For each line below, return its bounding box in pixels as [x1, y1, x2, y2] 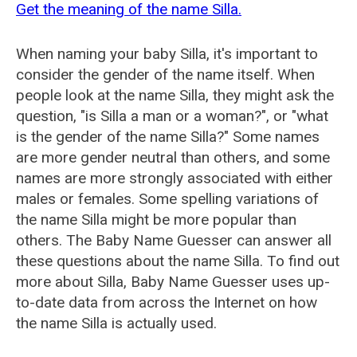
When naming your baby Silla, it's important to [16, 45, 318, 63]
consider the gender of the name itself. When [16, 65, 315, 84]
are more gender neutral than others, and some [16, 148, 330, 167]
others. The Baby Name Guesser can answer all [16, 231, 331, 249]
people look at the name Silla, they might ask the [16, 86, 334, 104]
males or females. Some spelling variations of [16, 190, 319, 208]
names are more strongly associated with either [16, 169, 333, 187]
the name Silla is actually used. [16, 314, 217, 332]
